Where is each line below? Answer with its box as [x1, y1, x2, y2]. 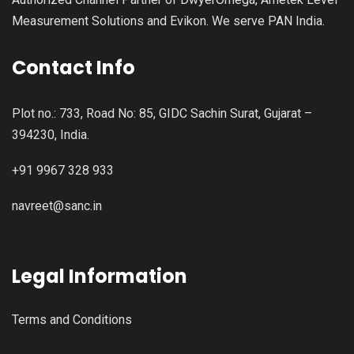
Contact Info [12, 55, 135, 81]
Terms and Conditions [12, 312, 132, 328]
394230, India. [12, 127, 89, 143]
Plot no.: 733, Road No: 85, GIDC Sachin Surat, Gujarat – [12, 106, 312, 122]
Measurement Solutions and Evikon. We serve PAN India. [12, 13, 325, 29]
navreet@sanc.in [12, 198, 102, 214]
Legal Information [12, 263, 187, 290]
